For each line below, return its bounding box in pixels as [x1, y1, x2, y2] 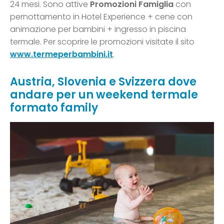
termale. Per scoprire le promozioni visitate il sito [10, 35, 194, 47]
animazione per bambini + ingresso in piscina [10, 23, 186, 35]
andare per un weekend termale [10, 86, 198, 102]
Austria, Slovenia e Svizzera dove [10, 73, 196, 89]
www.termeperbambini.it [10, 48, 113, 60]
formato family [10, 99, 98, 115]
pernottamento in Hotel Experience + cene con [10, 10, 192, 22]
